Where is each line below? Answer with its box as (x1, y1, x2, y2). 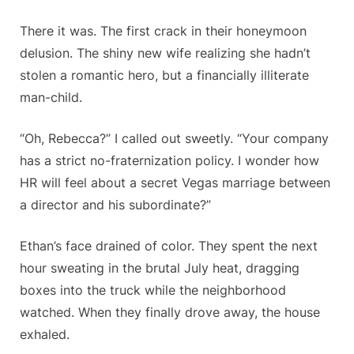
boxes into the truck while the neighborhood (20, 282, 286, 299)
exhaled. (20, 326, 70, 343)
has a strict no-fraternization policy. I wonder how (20, 153, 319, 169)
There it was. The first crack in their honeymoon (20, 23, 307, 40)
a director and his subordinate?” (20, 197, 211, 213)
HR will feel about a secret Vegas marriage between (20, 175, 330, 191)
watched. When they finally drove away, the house (20, 304, 320, 321)
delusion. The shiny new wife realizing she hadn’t (20, 45, 311, 62)
